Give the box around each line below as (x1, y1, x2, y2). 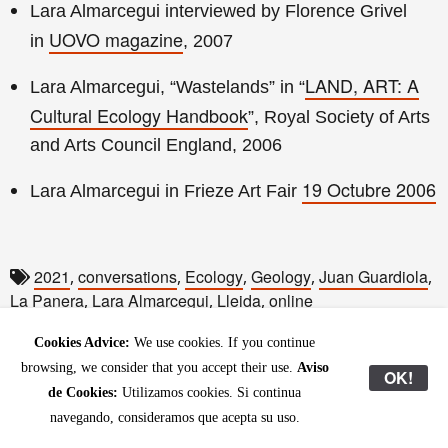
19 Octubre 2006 (302, 175, 436, 202)
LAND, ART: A (305, 71, 419, 98)
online (269, 288, 313, 312)
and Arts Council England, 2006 (30, 134, 282, 155)
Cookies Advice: (34, 335, 130, 350)
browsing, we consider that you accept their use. (20, 360, 297, 375)
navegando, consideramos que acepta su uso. (49, 410, 300, 425)
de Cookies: (48, 385, 118, 400)
